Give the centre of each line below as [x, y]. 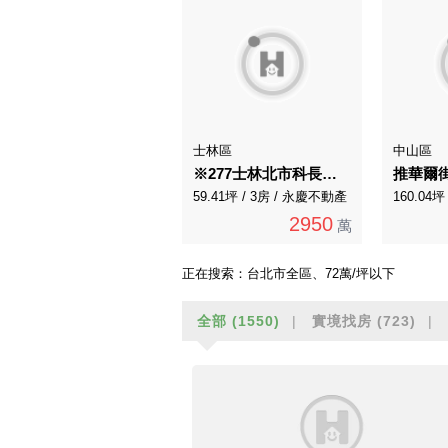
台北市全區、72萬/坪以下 [321, 273]
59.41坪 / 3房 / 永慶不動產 [269, 197]
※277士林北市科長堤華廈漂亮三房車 [329, 174]
